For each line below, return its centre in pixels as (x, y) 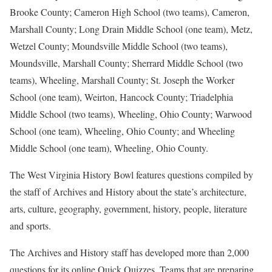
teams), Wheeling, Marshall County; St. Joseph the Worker (122, 80)
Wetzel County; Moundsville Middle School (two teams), (119, 46)
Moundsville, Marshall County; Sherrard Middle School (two (126, 63)
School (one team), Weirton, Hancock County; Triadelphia (121, 97)
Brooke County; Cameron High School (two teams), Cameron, (130, 12)
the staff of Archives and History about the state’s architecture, (128, 192)
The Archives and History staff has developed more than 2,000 (129, 252)
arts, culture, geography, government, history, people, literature (128, 209)
